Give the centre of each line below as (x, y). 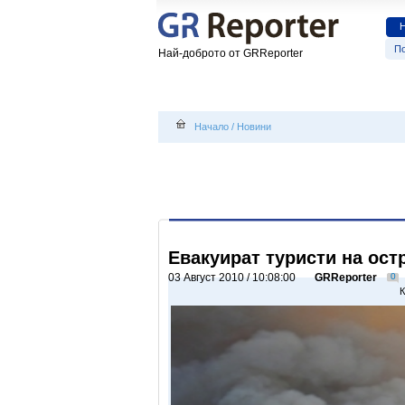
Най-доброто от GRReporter (231, 53)
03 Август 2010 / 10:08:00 (235, 278)
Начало (212, 127)
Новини (254, 127)
